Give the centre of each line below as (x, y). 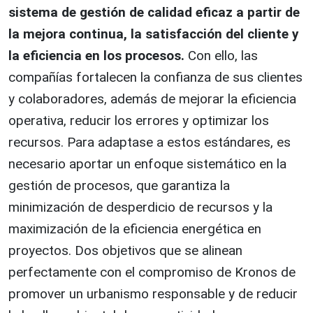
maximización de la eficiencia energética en (135, 228)
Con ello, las (221, 55)
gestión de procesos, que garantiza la (119, 185)
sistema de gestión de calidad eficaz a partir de (154, 12)
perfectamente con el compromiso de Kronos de (152, 272)
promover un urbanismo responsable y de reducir (153, 293)
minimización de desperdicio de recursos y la (140, 207)
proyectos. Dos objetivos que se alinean (125, 250)
